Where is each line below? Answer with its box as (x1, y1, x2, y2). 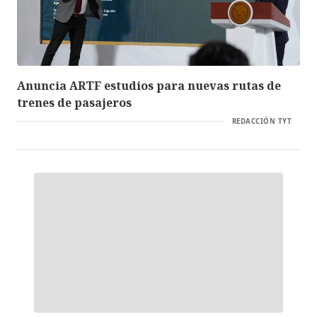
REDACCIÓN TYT (231, 116, 292, 126)
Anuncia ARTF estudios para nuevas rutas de (17, 77, 281, 93)
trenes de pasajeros (17, 94, 137, 110)
